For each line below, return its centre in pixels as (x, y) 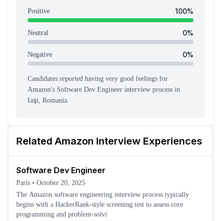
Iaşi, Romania (47, 100)
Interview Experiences (148, 141)
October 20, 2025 (61, 183)
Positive (39, 11)
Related (36, 141)
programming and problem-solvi (62, 214)
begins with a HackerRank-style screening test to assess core (100, 204)
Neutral (38, 33)
